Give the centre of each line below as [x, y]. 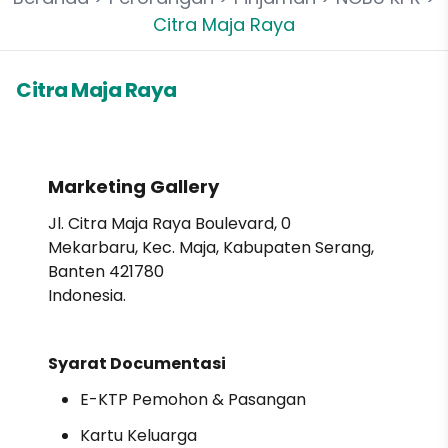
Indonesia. [87, 295]
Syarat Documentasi [137, 363]
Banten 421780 [106, 271]
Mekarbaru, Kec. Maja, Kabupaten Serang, [211, 247]
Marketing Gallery [133, 186]
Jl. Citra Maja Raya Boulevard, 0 [169, 223]
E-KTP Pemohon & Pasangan [193, 399]
